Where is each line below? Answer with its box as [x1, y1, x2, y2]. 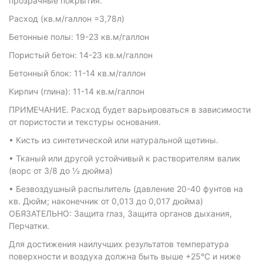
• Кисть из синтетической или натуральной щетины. [9, 135, 218, 145]
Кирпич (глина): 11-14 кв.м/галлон [9, 86, 144, 96]
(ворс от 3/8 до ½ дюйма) [9, 166, 113, 176]
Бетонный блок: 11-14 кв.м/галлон [9, 68, 146, 78]
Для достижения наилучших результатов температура [9, 239, 229, 249]
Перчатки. [9, 221, 49, 231]
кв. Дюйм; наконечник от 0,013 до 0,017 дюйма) [9, 196, 203, 206]
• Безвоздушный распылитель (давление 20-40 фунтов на [9, 184, 243, 194]
